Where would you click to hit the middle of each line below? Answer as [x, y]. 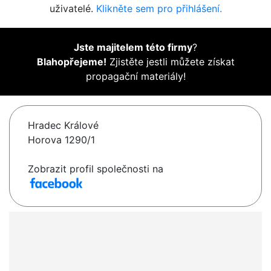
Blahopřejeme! [71, 62]
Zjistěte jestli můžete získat [170, 62]
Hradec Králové [63, 126]
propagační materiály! [135, 77]
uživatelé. [73, 9]
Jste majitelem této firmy [133, 47]
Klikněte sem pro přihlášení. [159, 9]
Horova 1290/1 [61, 140]
